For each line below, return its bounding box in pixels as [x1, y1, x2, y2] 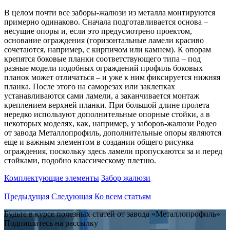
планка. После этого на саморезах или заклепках [4, 82, 175, 91]
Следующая [51, 192, 92, 201]
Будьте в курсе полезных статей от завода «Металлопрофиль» [4, 209, 220, 219]
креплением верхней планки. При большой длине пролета [4, 101, 209, 110]
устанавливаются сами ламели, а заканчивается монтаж [4, 91, 199, 101]
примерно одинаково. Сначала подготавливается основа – [4, 17, 208, 27]
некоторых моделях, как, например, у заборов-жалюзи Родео [4, 119, 217, 128]
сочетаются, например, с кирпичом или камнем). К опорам [4, 45, 211, 54]
